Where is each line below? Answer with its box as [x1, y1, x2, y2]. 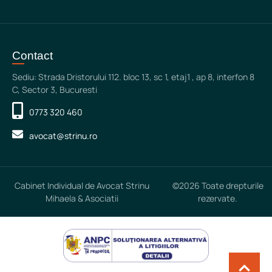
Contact [12, 49, 53, 62]
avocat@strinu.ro [29, 129, 97, 141]
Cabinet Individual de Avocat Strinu [14, 180, 149, 192]
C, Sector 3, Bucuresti [12, 83, 97, 95]
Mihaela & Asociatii [45, 192, 118, 205]
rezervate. [198, 192, 238, 205]
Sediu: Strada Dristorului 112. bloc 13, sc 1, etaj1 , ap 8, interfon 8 [12, 70, 254, 83]
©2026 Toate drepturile [172, 180, 263, 192]
